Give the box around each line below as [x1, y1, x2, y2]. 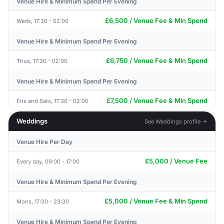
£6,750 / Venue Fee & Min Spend [106, 56, 207, 64]
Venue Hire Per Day [16, 138, 72, 145]
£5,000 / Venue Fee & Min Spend [104, 197, 207, 205]
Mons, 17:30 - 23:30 [16, 197, 69, 205]
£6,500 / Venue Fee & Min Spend [105, 16, 207, 24]
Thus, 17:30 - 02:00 [16, 57, 67, 64]
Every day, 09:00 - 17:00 [16, 157, 79, 165]
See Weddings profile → [144, 117, 207, 125]
